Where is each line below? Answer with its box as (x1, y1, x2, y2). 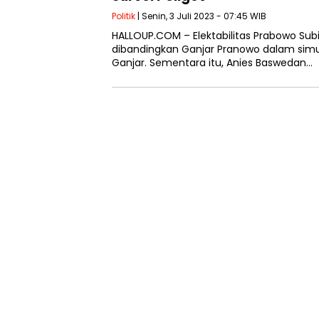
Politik (112, 9, 135, 22)
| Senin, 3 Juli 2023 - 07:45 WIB (135, 9, 266, 22)
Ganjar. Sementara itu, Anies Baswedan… (112, 55, 313, 70)
